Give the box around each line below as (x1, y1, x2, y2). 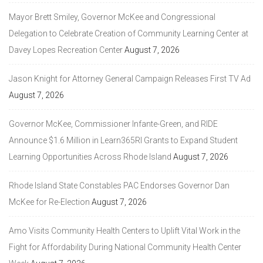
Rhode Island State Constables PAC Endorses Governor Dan (9, 180, 230, 190)
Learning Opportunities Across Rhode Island (9, 151, 171, 161)
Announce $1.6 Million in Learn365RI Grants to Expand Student (9, 135, 238, 145)
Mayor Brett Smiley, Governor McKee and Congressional (9, 12, 215, 22)
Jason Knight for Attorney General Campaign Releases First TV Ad (9, 73, 251, 83)
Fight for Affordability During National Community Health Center (9, 242, 241, 252)
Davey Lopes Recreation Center (9, 45, 123, 55)
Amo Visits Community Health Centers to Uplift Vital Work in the (9, 225, 240, 235)
